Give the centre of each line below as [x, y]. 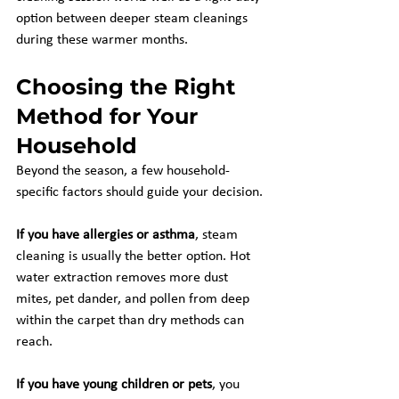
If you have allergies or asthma [106, 235]
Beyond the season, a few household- [123, 171]
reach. [34, 342]
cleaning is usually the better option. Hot [135, 256]
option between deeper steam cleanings [134, 19]
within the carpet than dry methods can [132, 321]
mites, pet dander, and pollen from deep [134, 299]
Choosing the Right [129, 87]
